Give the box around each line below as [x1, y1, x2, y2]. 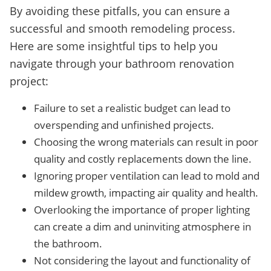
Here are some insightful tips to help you [10, 39, 218, 53]
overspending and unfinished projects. [34, 118, 214, 132]
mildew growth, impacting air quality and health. [34, 186, 258, 200]
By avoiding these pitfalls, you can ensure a [10, 4, 230, 18]
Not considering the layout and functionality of [34, 253, 250, 267]
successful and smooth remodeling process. [10, 21, 235, 36]
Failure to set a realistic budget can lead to [34, 101, 230, 115]
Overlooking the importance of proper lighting [34, 203, 250, 217]
